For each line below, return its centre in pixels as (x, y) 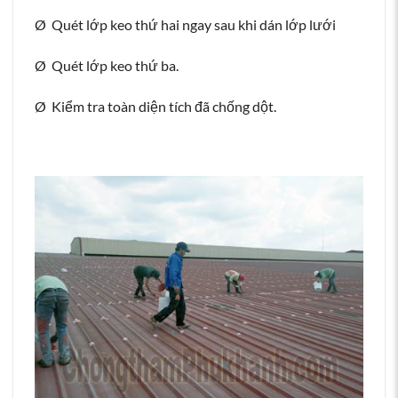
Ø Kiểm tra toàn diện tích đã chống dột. (155, 106)
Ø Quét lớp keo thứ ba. (107, 65)
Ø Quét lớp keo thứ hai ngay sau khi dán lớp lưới (185, 25)
